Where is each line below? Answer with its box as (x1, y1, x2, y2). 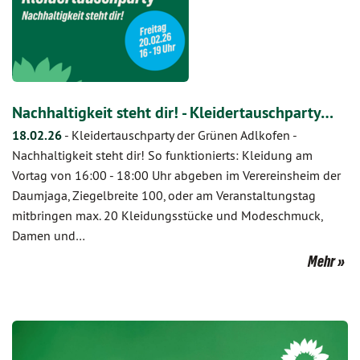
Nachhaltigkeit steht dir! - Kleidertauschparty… (12, 102, 333, 123)
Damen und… (12, 227, 85, 243)
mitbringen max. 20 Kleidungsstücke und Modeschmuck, (12, 207, 322, 223)
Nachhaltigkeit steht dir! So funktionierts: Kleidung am (12, 147, 313, 163)
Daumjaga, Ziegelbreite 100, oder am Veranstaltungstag (12, 187, 316, 203)
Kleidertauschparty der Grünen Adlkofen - (72, 127, 297, 143)
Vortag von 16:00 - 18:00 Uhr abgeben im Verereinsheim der (12, 167, 341, 183)
